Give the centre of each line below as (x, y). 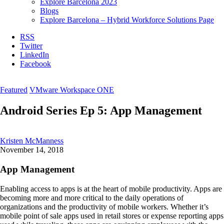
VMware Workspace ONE (72, 89)
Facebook (35, 63)
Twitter (31, 45)
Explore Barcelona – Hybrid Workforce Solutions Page (127, 19)
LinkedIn (34, 54)
